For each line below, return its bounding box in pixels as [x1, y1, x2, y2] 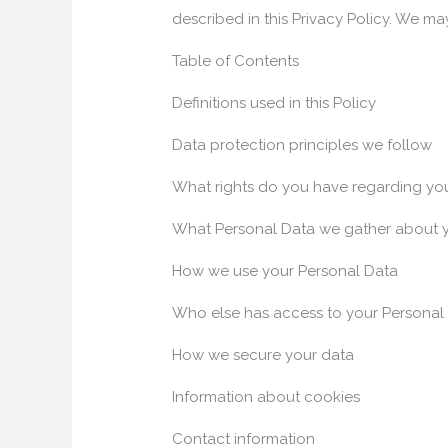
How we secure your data [172, 345, 355, 364]
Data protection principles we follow [172, 135, 433, 154]
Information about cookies [172, 387, 361, 406]
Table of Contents [172, 51, 300, 70]
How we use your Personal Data [172, 261, 399, 280]
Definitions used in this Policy [172, 93, 377, 112]
